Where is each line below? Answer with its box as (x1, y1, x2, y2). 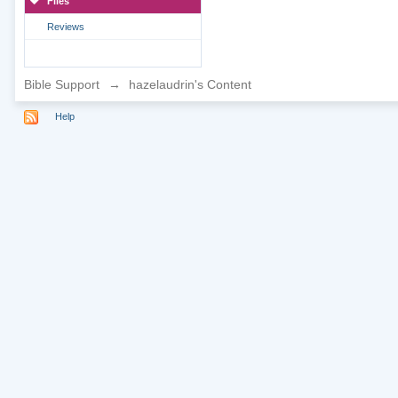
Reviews (46, 21, 84, 32)
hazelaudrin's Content (128, 77, 251, 92)
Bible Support (23, 77, 99, 92)
